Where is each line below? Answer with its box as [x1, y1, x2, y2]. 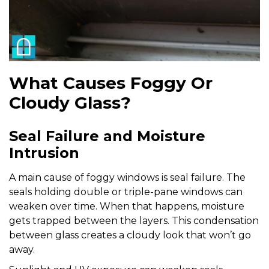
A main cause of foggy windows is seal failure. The [9, 171, 246, 183]
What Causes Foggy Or [9, 72, 213, 93]
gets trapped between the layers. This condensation [9, 214, 259, 226]
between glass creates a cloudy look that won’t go [9, 229, 251, 241]
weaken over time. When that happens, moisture [9, 200, 244, 212]
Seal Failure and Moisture [9, 127, 205, 145]
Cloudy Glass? [9, 92, 131, 113]
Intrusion [9, 144, 79, 162]
